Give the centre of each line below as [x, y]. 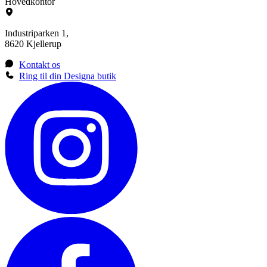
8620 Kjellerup [33, 44]
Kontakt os [40, 64]
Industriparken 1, [37, 33]
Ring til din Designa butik [68, 76]
